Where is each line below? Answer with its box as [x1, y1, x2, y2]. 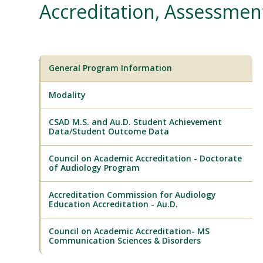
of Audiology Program [49, 162, 140, 173]
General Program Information [49, 62, 173, 73]
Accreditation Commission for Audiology [49, 189, 217, 200]
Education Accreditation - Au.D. [49, 198, 178, 210]
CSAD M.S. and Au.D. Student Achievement [49, 116, 222, 127]
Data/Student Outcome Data [49, 126, 170, 137]
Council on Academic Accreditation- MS [49, 225, 210, 237]
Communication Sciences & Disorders [49, 235, 201, 246]
